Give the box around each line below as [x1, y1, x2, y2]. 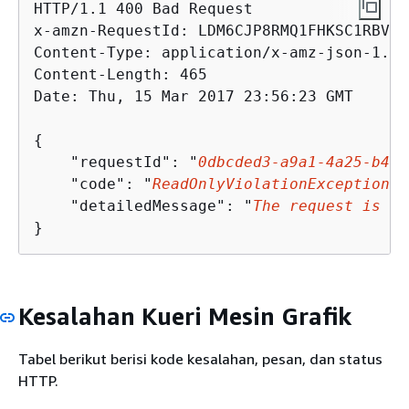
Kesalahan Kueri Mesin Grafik [18, 301, 351, 330]
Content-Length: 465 [34, 65, 207, 83]
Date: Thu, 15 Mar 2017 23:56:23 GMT [34, 87, 353, 105]
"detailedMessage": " [34, 196, 253, 215]
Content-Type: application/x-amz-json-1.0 [34, 43, 399, 61]
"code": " [34, 174, 152, 193]
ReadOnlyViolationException [152, 174, 390, 193]
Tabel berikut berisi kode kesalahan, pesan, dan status [18, 350, 383, 368]
